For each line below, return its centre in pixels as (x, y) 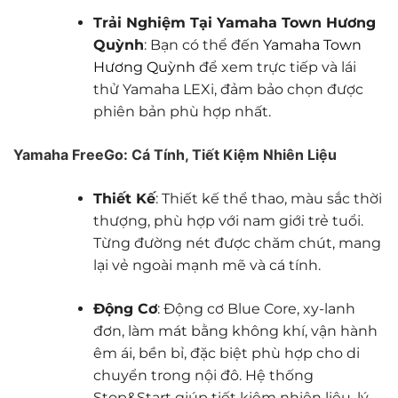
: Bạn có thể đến (203, 45)
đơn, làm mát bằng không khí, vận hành (235, 331)
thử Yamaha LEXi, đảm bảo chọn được (228, 90)
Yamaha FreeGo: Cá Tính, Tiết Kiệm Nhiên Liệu (175, 155)
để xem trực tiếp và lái (275, 68)
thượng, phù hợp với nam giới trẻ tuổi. (228, 221)
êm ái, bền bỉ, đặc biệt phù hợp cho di (226, 354)
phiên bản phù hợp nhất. (182, 112)
